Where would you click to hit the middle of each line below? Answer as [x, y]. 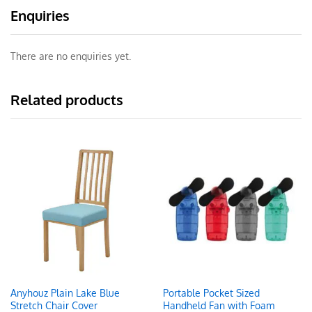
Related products [67, 100]
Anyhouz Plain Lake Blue [65, 293]
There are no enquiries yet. [71, 56]
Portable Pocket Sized [211, 293]
